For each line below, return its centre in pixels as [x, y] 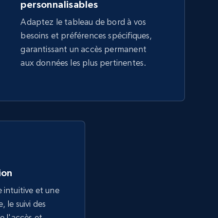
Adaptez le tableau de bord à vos [83, 22]
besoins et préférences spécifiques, [86, 35]
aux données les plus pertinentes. [84, 63]
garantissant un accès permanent [83, 49]
